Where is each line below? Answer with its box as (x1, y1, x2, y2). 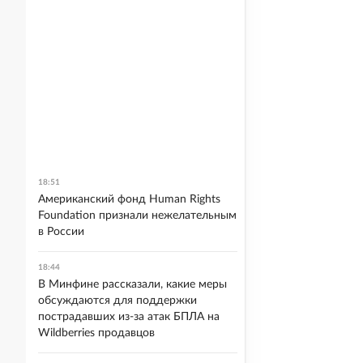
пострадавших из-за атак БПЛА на (38, 311, 220, 322)
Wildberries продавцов (38, 327, 155, 339)
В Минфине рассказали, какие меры (38, 279, 227, 290)
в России (38, 226, 84, 237)
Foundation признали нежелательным (38, 210, 237, 221)
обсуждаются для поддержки (38, 295, 197, 306)
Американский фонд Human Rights (38, 194, 220, 205)
